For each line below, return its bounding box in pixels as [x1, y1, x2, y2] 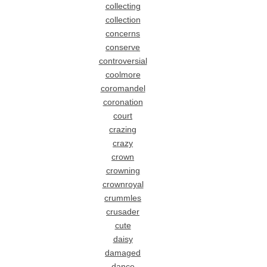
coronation [103, 97, 143, 107]
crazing [109, 125, 137, 134]
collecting [105, 1, 141, 11]
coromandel [100, 83, 145, 93]
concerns [105, 29, 141, 38]
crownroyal [102, 179, 144, 189]
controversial [98, 56, 147, 66]
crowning [105, 166, 140, 175]
